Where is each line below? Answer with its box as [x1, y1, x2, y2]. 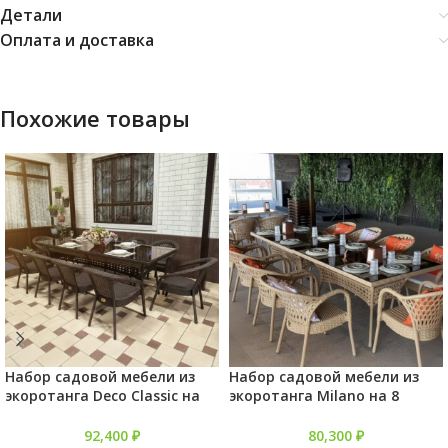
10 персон [5, 405, 76, 424]
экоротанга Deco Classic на [5, 386, 200, 405]
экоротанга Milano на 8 [229, 386, 399, 405]
